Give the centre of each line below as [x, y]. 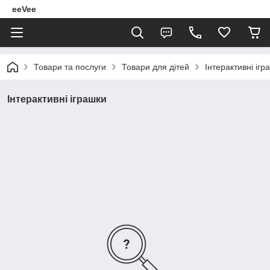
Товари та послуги [70, 67]
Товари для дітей [155, 67]
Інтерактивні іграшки [57, 99]
